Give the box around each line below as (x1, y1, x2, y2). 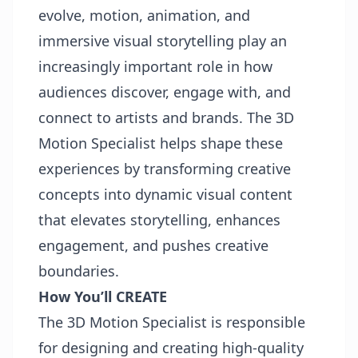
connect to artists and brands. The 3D (38, 108, 294, 127)
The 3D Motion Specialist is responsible (38, 312, 305, 332)
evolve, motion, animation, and (38, 6, 250, 25)
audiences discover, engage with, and (38, 82, 291, 101)
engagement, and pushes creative (38, 236, 268, 255)
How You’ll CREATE (38, 287, 167, 306)
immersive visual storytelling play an (38, 31, 287, 50)
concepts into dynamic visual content (38, 185, 292, 204)
